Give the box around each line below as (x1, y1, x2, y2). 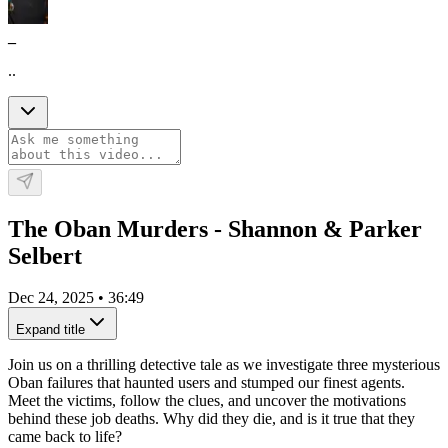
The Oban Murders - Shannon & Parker (8, 215, 422, 242)
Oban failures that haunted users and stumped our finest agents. (8, 374, 405, 392)
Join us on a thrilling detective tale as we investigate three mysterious (8, 356, 440, 374)
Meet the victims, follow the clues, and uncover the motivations (8, 392, 406, 410)
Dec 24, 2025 (8, 289, 94, 307)
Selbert (8, 242, 82, 269)
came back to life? (8, 428, 122, 446)
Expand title (16, 322, 85, 338)
